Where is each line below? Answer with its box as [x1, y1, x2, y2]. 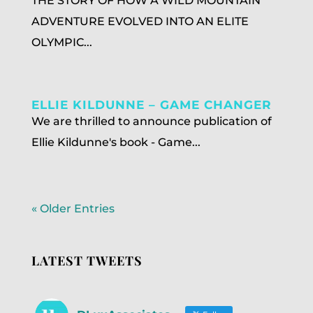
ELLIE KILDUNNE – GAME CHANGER [31, 98, 272, 112]
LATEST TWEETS [31, 252, 143, 269]
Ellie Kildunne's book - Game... [31, 136, 201, 149]
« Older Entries [31, 202, 115, 215]
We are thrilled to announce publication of [31, 115, 272, 128]
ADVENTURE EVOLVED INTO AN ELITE [31, 15, 249, 28]
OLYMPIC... [31, 36, 92, 49]
